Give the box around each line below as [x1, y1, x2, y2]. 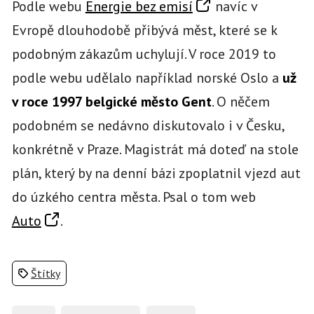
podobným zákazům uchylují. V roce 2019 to [11, 44, 276, 63]
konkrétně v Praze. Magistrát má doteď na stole [11, 139, 299, 158]
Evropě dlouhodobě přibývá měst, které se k [11, 20, 277, 39]
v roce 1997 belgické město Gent [11, 92, 212, 111]
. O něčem [211, 92, 270, 111]
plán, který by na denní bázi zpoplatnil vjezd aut [11, 163, 301, 182]
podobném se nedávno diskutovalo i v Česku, [11, 116, 284, 135]
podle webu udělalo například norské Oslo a [11, 68, 282, 87]
